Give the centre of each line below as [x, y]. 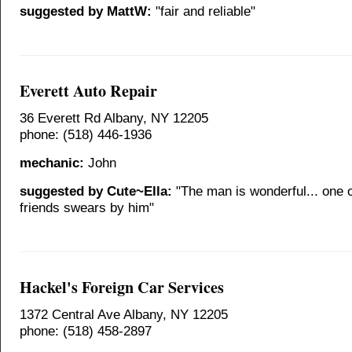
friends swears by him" [87, 207]
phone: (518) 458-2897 [86, 331]
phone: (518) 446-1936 [86, 134]
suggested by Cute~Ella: [96, 191]
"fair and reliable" [203, 11]
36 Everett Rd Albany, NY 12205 [114, 118]
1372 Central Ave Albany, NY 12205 [124, 314]
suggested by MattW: [86, 11]
